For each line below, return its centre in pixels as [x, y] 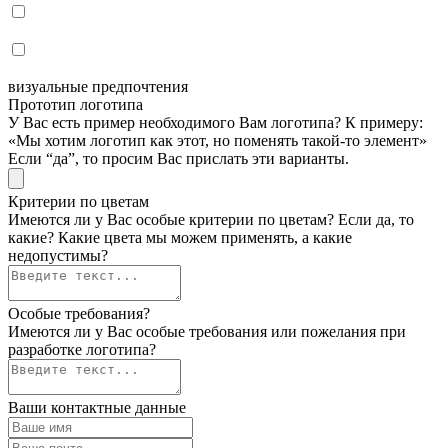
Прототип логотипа [75, 104]
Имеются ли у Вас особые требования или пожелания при [207, 331]
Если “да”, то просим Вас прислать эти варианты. [178, 158]
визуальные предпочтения [98, 86]
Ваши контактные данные [97, 407]
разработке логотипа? [82, 349]
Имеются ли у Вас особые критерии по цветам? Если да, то [211, 219]
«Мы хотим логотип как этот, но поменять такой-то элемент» [217, 140]
